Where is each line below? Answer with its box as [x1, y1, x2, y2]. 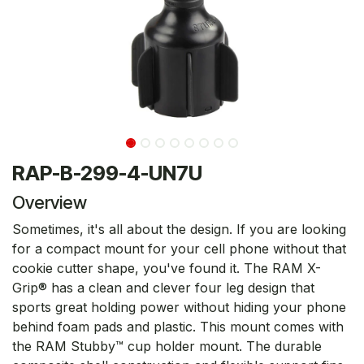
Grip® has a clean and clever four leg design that [12, 279, 314, 296]
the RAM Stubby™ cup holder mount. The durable [12, 337, 322, 354]
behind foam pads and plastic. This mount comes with [12, 318, 344, 335]
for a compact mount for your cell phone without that [12, 240, 346, 257]
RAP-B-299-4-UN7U [12, 160, 202, 185]
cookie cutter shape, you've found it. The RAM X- [12, 259, 321, 276]
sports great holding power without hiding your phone [12, 298, 346, 315]
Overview [12, 191, 87, 213]
